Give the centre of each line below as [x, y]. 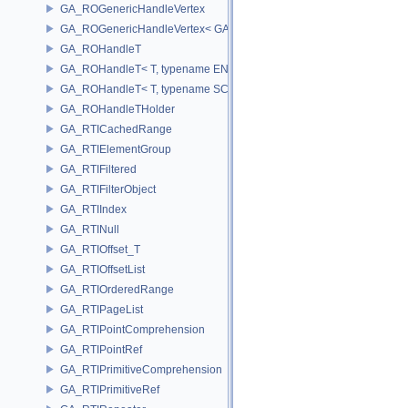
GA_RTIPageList [102, 309]
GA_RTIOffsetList [102, 269]
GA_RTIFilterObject [108, 189]
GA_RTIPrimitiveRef [110, 389]
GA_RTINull [90, 229]
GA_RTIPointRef [101, 349]
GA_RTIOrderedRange [117, 289]
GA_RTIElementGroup [116, 149]
